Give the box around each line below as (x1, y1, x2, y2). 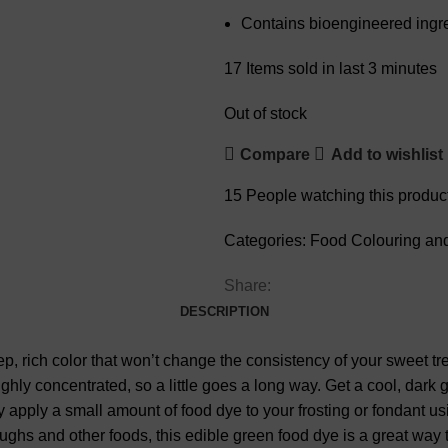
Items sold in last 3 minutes (246, 60, 437, 78)
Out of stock (224, 105, 307, 123)
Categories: (224, 232, 306, 250)
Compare (240, 145, 311, 163)
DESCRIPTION (179, 304, 269, 320)
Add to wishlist (330, 145, 443, 163)
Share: (224, 277, 271, 295)
